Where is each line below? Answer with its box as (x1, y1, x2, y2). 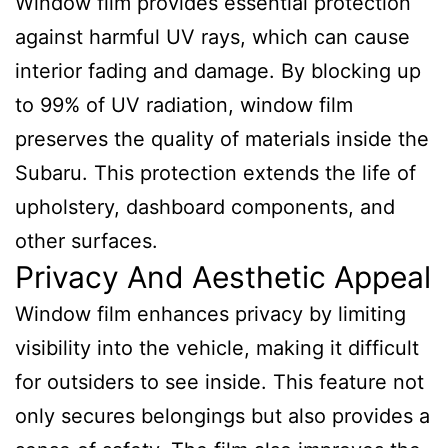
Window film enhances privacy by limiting (15, 302, 406, 326)
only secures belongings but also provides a (15, 404, 430, 428)
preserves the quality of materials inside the (15, 127, 429, 151)
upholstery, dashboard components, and (15, 195, 395, 219)
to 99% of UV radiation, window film (15, 93, 353, 117)
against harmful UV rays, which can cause (15, 25, 410, 49)
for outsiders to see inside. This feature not (15, 370, 424, 394)
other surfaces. (15, 229, 158, 253)
